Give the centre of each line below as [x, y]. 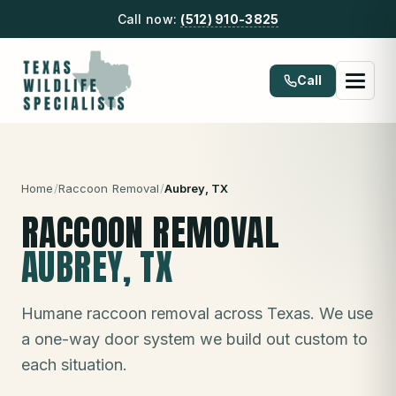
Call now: [149, 19]
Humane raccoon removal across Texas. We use [197, 313]
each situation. [74, 365]
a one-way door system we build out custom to [194, 339]
